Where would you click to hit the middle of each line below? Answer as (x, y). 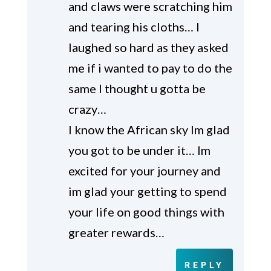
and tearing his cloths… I (134, 27)
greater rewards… (116, 233)
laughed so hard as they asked (148, 47)
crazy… (87, 109)
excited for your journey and (144, 171)
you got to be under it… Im (139, 150)
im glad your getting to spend (147, 191)
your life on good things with (146, 212)
